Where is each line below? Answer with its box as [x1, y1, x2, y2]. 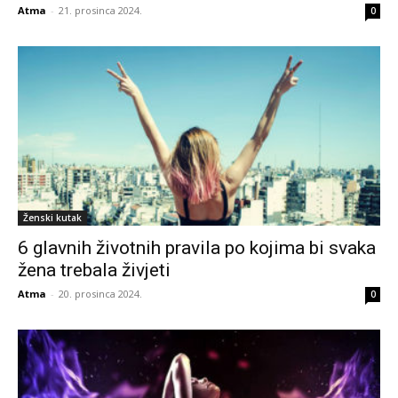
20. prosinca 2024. [59, 286, 142, 300]
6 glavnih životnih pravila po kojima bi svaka [18, 236, 376, 259]
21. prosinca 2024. [59, 4, 142, 18]
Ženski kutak [23, 211, 82, 224]
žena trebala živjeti [18, 259, 171, 281]
